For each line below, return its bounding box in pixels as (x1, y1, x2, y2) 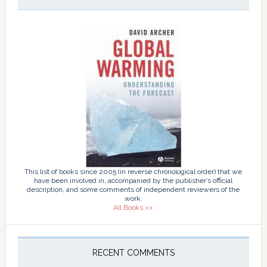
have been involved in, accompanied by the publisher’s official (34, 176, 233, 185)
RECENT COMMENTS (92, 247, 175, 257)
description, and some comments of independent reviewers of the (27, 185, 240, 194)
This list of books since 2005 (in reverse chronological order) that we (24, 167, 243, 176)
